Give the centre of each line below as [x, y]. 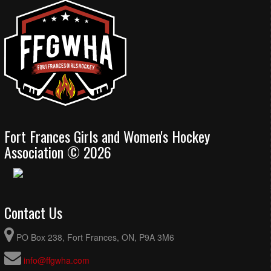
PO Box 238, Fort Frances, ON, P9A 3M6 [95, 237]
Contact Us [33, 213]
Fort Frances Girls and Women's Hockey [107, 136]
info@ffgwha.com [57, 260]
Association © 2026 [58, 152]
